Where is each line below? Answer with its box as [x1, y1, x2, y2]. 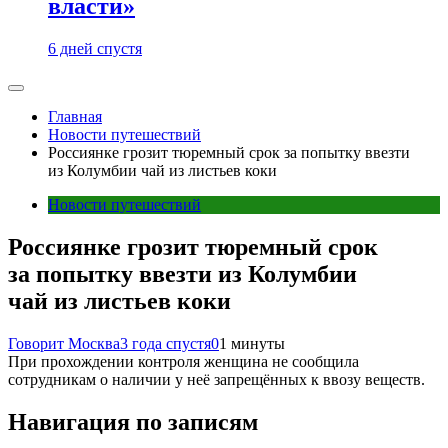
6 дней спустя [48, 40, 142, 57]
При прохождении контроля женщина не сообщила [8, 352, 359, 370]
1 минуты [219, 334, 285, 352]
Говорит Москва [8, 334, 120, 352]
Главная [48, 108, 102, 125]
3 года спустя [120, 334, 211, 352]
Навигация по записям [8, 408, 258, 435]
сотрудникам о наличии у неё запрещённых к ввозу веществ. [8, 370, 425, 388]
